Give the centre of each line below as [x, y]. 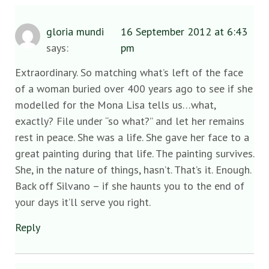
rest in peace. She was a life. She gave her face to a [132, 138]
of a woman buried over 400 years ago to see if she [134, 89]
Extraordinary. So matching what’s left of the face [129, 73]
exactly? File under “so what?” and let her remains [130, 121]
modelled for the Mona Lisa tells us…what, [115, 105]
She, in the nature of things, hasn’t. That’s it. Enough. [133, 170]
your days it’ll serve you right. [83, 202]
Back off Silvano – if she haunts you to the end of [130, 186]
